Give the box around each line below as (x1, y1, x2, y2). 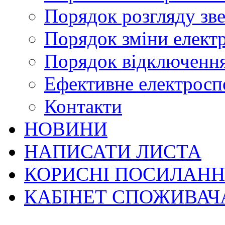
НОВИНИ (24, 118, 107, 140)
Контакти (44, 95, 122, 117)
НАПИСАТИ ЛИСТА (24, 140, 201, 162)
